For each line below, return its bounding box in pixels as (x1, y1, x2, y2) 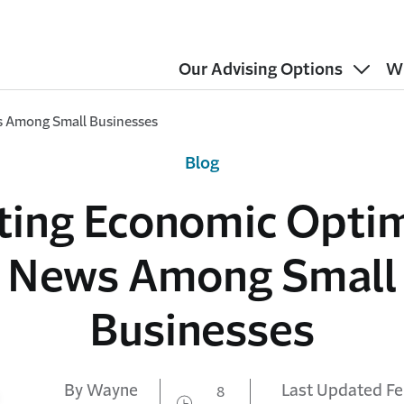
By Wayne (64, 382, 139, 399)
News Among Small (7, 254, 397, 298)
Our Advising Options (178, 61, 343, 78)
